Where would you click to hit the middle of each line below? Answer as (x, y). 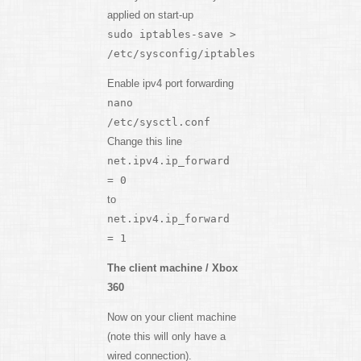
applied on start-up (150, 15)
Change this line (144, 142)
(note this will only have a (166, 337)
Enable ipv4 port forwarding (170, 84)
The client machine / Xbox (172, 268)
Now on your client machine (171, 317)
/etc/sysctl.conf (158, 122)
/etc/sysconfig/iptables (181, 54)
